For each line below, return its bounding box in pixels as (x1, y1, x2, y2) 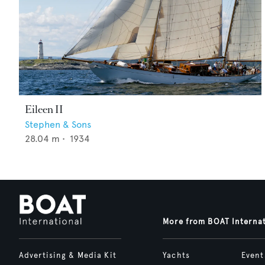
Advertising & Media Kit (19, 251, 117, 261)
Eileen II (25, 102, 63, 117)
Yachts (163, 251, 190, 261)
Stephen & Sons (25, 119, 91, 131)
